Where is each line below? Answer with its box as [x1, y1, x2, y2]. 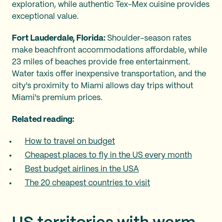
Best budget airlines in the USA [25, 165, 139, 173]
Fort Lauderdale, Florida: [12, 34, 107, 42]
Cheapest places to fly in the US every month [25, 151, 192, 159]
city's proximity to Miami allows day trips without [12, 82, 193, 90]
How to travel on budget [25, 137, 115, 145]
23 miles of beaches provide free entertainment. [12, 58, 190, 66]
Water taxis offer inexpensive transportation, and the [12, 70, 206, 78]
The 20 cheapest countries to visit [25, 179, 150, 187]
